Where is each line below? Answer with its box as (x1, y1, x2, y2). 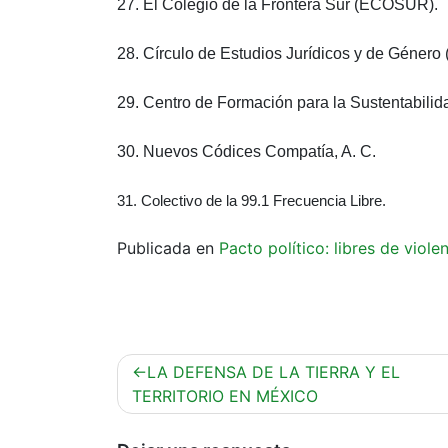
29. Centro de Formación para (117, 93, 333, 111)
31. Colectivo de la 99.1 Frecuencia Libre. (117, 192, 386, 209)
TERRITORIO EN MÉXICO (132, 385, 318, 406)
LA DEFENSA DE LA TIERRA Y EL (147, 361, 400, 382)
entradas (116, 412, 220, 442)
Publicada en (117, 237, 219, 258)
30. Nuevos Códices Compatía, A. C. (117, 142, 376, 160)
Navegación (116, 352, 255, 382)
